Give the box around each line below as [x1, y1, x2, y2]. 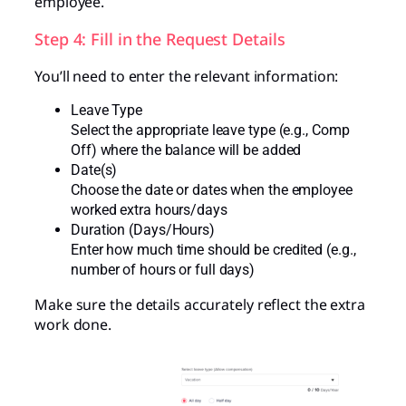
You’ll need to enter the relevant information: [34, 65, 339, 86]
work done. [34, 314, 112, 334]
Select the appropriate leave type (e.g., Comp [71, 121, 350, 139]
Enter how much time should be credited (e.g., [71, 240, 356, 258]
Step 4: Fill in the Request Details [34, 27, 285, 50]
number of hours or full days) [71, 260, 256, 278]
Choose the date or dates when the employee [71, 180, 353, 198]
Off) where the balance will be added [71, 140, 302, 159]
